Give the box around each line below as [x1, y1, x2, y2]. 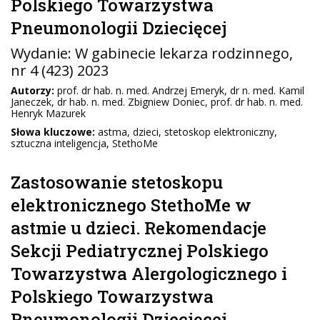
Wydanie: [11, 44, 75, 63]
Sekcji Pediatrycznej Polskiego [11, 239, 269, 262]
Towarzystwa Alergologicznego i [11, 262, 287, 285]
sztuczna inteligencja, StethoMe [11, 136, 158, 150]
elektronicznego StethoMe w [11, 194, 251, 216]
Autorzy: [11, 84, 54, 97]
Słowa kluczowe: [11, 125, 95, 139]
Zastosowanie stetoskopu [11, 171, 223, 194]
